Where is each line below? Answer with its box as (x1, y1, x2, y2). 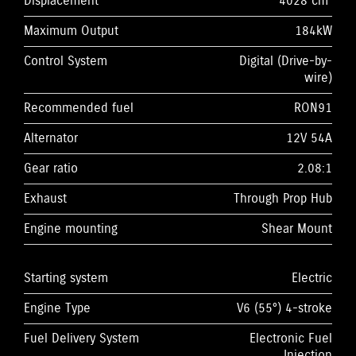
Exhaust (24, 190, 67, 207)
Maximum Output (24, 22, 118, 40)
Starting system (24, 269, 108, 287)
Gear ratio (24, 160, 78, 177)
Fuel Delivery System (24, 330, 139, 347)
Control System (24, 52, 107, 70)
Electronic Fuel (250, 330, 332, 347)
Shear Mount (261, 220, 332, 238)
